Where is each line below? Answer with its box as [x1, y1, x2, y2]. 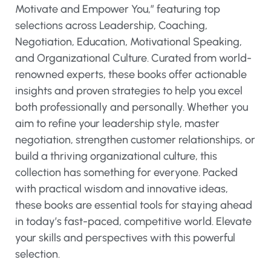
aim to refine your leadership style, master [15, 117, 220, 130]
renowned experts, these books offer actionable [15, 68, 247, 81]
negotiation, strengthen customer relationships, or [15, 133, 255, 146]
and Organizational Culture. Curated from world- [15, 51, 252, 65]
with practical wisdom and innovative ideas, [15, 182, 228, 195]
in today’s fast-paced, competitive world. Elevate [15, 215, 252, 228]
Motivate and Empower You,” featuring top [15, 2, 220, 16]
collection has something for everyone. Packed [15, 166, 238, 179]
